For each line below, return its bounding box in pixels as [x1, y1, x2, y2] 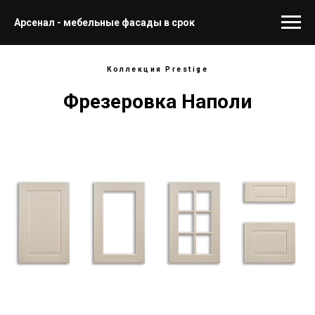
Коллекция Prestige [107, 65, 208, 73]
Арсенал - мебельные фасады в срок [14, 17, 195, 28]
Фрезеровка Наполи [63, 90, 252, 113]
